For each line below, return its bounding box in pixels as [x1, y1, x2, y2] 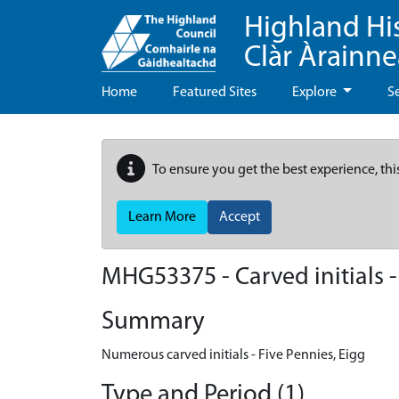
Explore [292, 85, 339, 100]
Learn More [128, 210, 196, 224]
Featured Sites [173, 85, 256, 100]
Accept [219, 210, 260, 224]
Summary [102, 309, 205, 335]
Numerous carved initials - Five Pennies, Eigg [102, 348, 365, 362]
